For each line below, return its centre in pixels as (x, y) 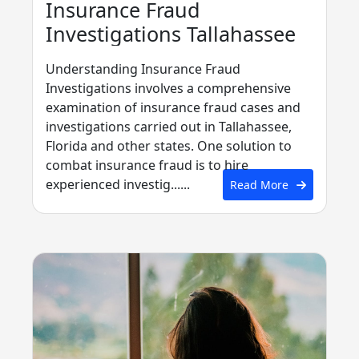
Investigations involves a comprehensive (168, 89)
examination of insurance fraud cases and (173, 108)
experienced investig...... (118, 185)
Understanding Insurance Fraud (143, 69)
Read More (259, 184)
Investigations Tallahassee (171, 33)
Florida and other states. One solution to (169, 146)
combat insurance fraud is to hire (147, 165)
